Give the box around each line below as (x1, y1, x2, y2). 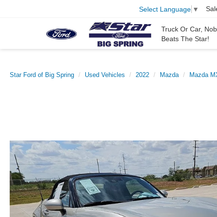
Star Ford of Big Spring (10, 71, 74, 78)
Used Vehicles (85, 71, 125, 78)
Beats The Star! (161, 35, 209, 43)
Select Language (139, 5, 191, 13)
